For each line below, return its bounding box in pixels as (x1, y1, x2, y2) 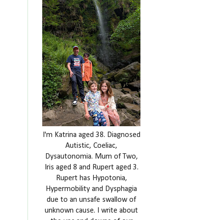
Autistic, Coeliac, (65, 142, 117, 150)
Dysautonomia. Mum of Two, (45, 153, 138, 161)
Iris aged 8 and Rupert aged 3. (44, 164, 138, 171)
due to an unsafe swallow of (47, 196, 136, 204)
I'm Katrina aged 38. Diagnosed (42, 131, 140, 139)
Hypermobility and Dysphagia (46, 185, 137, 193)
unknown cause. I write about (45, 207, 138, 215)
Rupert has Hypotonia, (55, 174, 127, 182)
